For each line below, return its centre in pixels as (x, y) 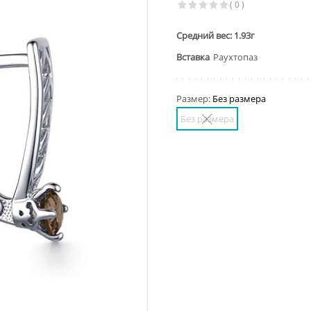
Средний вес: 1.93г (216, 35)
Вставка (193, 57)
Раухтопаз (235, 57)
